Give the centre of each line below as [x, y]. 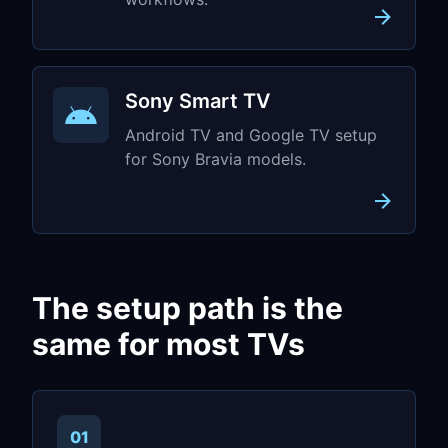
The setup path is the [187, 307]
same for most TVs [168, 343]
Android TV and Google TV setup [251, 134]
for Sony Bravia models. [215, 158]
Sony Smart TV [197, 100]
